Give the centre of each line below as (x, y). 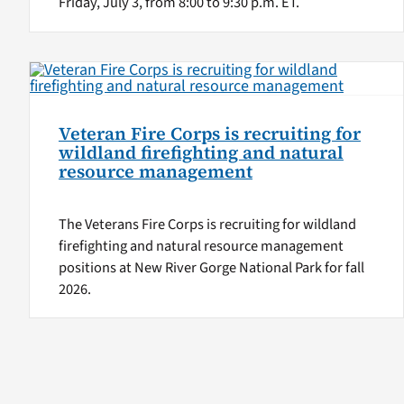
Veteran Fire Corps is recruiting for (209, 133)
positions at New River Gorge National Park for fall (211, 267)
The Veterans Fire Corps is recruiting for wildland (207, 224)
